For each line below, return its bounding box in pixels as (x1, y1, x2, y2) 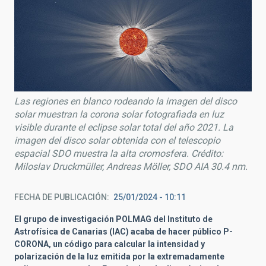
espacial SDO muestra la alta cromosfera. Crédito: (14, 148, 223, 160)
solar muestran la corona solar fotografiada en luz (14, 109, 224, 121)
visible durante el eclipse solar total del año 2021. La (14, 122, 233, 134)
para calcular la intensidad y (93, 239, 205, 249)
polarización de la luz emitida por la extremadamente (14, 252, 224, 262)
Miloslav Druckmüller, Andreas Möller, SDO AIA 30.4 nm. (14, 161, 250, 173)
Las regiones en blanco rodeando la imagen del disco (14, 96, 237, 107)
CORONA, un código (14, 239, 93, 249)
